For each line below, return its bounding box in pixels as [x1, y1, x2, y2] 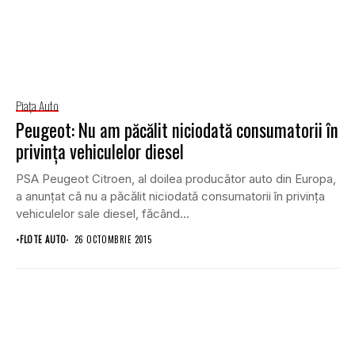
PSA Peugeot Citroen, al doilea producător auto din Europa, [16, 171, 336, 187]
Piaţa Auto [16, 97, 59, 115]
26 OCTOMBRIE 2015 [74, 233, 152, 246]
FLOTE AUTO [20, 233, 67, 246]
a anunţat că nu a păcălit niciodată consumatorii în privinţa [16, 189, 325, 204]
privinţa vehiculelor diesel [16, 138, 184, 166]
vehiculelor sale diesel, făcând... [16, 206, 189, 222]
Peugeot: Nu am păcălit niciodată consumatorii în [16, 116, 338, 144]
